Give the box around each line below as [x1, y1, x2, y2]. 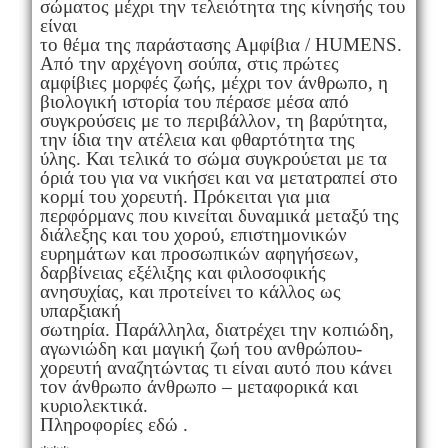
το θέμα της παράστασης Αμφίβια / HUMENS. [39, 33, 402, 55]
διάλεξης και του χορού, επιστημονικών [39, 223, 347, 245]
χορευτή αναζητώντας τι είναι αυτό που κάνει [39, 356, 392, 378]
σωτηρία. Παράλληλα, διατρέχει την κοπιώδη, [39, 318, 394, 340]
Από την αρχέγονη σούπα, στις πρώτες [39, 52, 339, 74]
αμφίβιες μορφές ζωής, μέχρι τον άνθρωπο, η [39, 71, 388, 93]
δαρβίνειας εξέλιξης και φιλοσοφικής [39, 261, 326, 283]
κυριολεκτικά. [39, 394, 148, 416]
